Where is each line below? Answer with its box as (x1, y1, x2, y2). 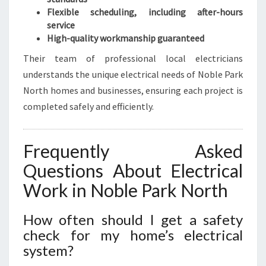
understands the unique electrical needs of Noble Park (23, 68, 243, 80)
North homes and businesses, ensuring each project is (23, 84, 243, 96)
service (47, 19, 75, 31)
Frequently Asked (23, 140, 243, 161)
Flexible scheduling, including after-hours (47, 6, 243, 18)
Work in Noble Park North (23, 179, 228, 201)
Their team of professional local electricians (23, 52, 243, 64)
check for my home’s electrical (23, 226, 243, 243)
